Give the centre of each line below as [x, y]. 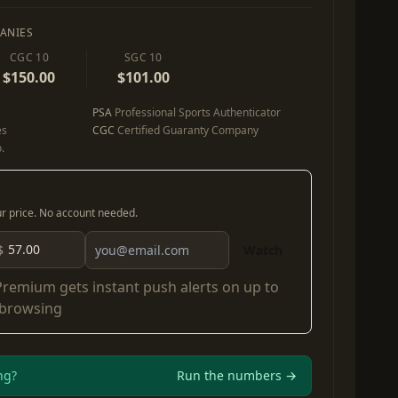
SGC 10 [143, 57]
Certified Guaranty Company [187, 130]
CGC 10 [29, 57]
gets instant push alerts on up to [167, 287]
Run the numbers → [237, 375]
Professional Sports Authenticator [196, 112]
